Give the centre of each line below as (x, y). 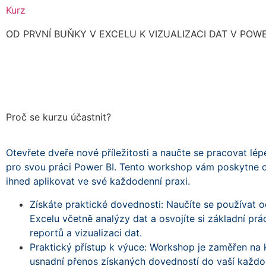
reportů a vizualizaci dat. (86, 232)
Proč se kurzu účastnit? (58, 117)
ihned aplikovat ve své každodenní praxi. (98, 181)
